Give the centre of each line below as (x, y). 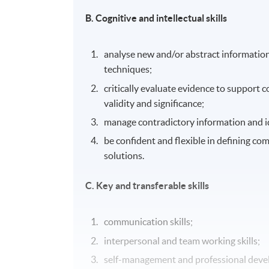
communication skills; (149, 222)
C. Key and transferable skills (147, 186)
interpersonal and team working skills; (182, 240)
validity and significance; (156, 103)
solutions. (124, 156)
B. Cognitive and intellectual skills (156, 18)
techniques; (128, 69)
